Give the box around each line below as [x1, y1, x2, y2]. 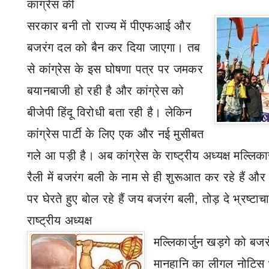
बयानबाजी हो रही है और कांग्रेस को [27, 84, 184, 97]
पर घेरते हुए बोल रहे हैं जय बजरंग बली [27, 192, 195, 205]
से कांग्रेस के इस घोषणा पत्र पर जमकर [27, 62, 203, 76]
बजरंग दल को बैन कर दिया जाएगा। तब [27, 41, 201, 54]
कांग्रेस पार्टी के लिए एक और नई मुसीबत [27, 127, 204, 141]
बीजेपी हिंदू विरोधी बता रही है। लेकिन [27, 106, 192, 119]
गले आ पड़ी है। [27, 149, 98, 162]
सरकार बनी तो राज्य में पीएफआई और [27, 19, 192, 32]
